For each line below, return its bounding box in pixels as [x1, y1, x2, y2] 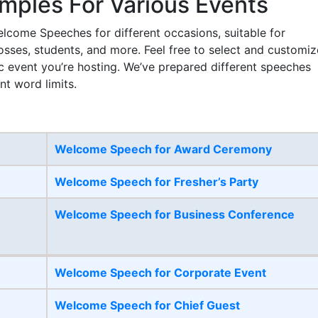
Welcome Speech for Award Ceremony [55, 142, 272, 157]
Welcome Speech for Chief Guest [55, 298, 240, 313]
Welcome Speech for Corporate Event [55, 265, 266, 280]
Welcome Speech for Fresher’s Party [55, 175, 258, 190]
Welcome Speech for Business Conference [55, 207, 295, 222]
